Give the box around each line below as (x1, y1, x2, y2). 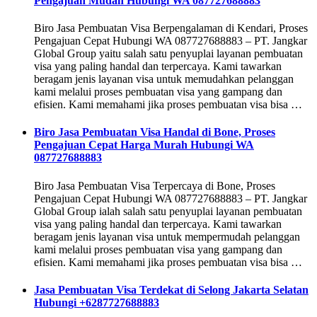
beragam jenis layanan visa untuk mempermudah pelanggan (34, 230, 300, 243)
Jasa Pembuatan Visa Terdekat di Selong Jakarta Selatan (34, 283, 309, 296)
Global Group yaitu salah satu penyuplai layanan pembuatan (34, 47, 303, 60)
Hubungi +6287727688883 (34, 296, 159, 309)
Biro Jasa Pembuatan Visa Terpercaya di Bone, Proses (34, 179, 275, 192)
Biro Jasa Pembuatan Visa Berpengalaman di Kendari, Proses (34, 22, 308, 35)
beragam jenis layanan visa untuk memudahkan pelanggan (34, 73, 294, 86)
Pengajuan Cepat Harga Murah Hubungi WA (34, 139, 254, 151)
